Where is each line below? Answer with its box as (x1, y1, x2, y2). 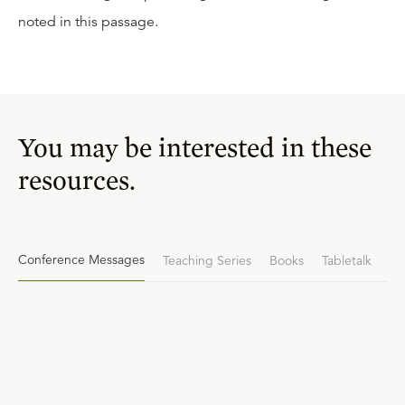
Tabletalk (322, 251, 372, 268)
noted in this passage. (18, 13, 158, 31)
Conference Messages (18, 251, 145, 268)
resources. (18, 163, 136, 195)
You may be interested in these (18, 130, 372, 163)
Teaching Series (163, 251, 251, 268)
